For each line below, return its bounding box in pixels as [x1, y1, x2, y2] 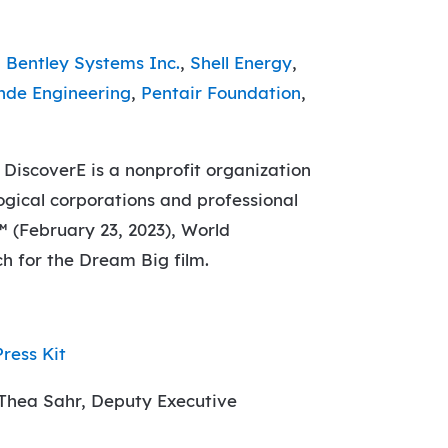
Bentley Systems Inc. [6, 52, 181, 74]
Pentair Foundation [141, 82, 302, 104]
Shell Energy [190, 52, 293, 74]
